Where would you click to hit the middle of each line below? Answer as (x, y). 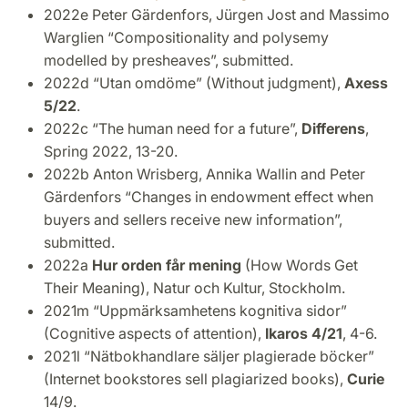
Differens (333, 128)
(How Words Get (301, 265)
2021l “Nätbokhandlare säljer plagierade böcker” (209, 356)
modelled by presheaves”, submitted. (168, 60)
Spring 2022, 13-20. (111, 151)
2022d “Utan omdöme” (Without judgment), (194, 82)
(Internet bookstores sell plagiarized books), (195, 378)
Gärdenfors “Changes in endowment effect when (209, 196)
